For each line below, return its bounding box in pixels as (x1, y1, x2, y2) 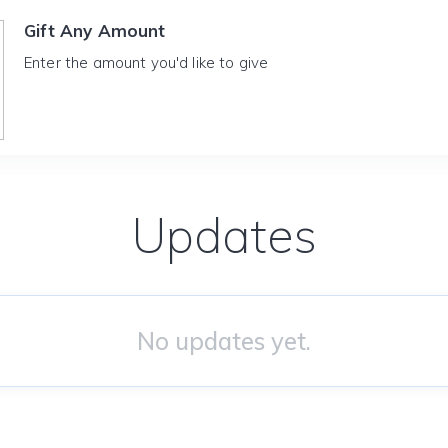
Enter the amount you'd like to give (24, 53, 269, 72)
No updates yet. (137, 326, 311, 356)
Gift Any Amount (24, 20, 166, 41)
